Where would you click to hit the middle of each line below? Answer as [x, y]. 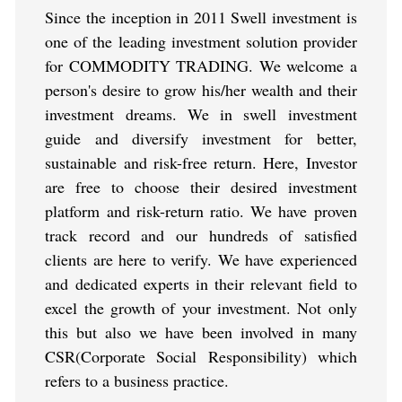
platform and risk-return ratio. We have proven [201, 211]
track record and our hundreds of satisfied [201, 236]
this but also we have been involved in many [201, 332]
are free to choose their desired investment [201, 187]
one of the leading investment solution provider [201, 42]
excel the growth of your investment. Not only [201, 308]
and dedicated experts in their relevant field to [201, 284]
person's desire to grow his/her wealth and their [201, 90]
